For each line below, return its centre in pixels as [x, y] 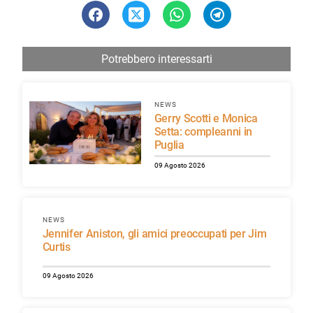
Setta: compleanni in [203, 132]
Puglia [169, 145]
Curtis [56, 247]
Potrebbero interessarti [156, 59]
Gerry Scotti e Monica [158, 119]
